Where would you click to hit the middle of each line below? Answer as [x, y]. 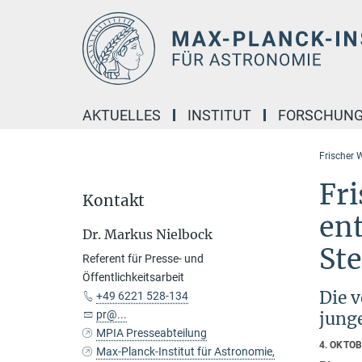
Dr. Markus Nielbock [147, 234]
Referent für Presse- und [143, 259]
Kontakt [114, 200]
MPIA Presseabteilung [152, 333]
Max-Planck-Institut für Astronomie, [186, 351]
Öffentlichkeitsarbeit [133, 277]
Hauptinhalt [38, 15]
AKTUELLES [122, 115]
